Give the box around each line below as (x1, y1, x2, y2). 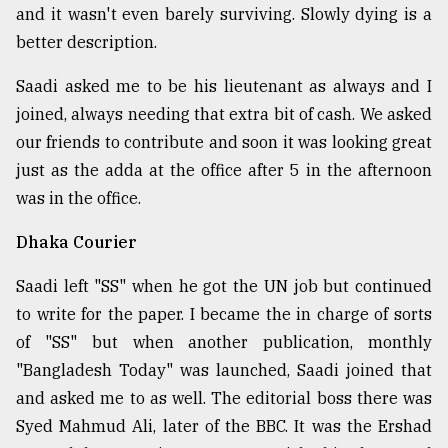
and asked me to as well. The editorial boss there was (16, 387, 432, 408)
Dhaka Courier (16, 231, 137, 252)
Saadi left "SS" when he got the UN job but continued (16, 275, 432, 296)
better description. (16, 31, 157, 52)
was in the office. (16, 187, 141, 208)
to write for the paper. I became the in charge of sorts (16, 303, 432, 324)
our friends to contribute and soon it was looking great (16, 131, 432, 152)
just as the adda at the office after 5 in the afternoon (16, 159, 432, 180)
